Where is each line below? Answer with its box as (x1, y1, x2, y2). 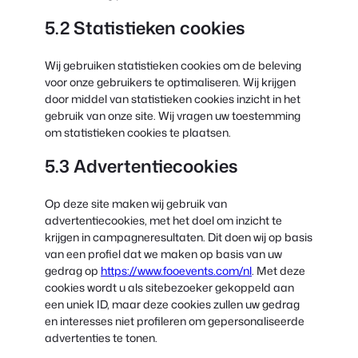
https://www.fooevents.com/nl (101, 262, 252, 278)
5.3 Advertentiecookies (45, 153, 238, 178)
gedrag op (45, 262, 101, 278)
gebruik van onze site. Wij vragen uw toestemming (45, 107, 300, 123)
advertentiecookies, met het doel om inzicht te (45, 212, 282, 228)
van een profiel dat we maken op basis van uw (45, 245, 282, 261)
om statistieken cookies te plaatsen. (45, 124, 231, 140)
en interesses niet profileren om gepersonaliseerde (45, 312, 304, 328)
